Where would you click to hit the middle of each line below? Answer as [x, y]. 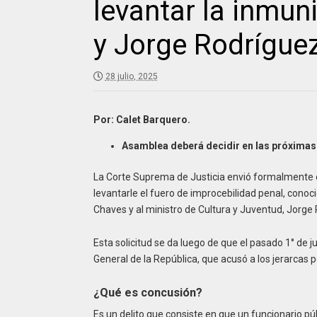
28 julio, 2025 [131, 77]
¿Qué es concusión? [149, 292]
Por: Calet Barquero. [142, 120]
